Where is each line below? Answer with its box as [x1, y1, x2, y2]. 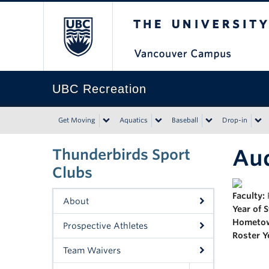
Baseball [172, 116, 198, 124]
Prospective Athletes [63, 221, 148, 231]
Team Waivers [63, 246, 121, 255]
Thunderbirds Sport [52, 146, 190, 163]
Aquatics [119, 116, 148, 124]
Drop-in [222, 116, 247, 124]
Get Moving [58, 116, 95, 124]
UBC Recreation [52, 82, 147, 95]
